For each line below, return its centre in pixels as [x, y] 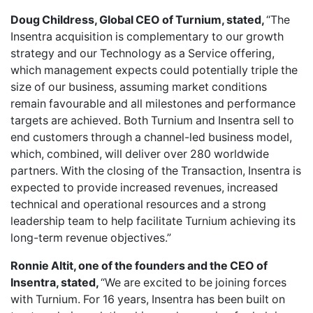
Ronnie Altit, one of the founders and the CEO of [139, 265]
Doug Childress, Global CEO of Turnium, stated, [138, 20]
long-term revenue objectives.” [91, 238]
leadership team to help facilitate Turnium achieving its [153, 221]
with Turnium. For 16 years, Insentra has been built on [148, 299]
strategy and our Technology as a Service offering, [143, 53]
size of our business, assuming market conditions [139, 87]
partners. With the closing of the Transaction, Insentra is [156, 170]
